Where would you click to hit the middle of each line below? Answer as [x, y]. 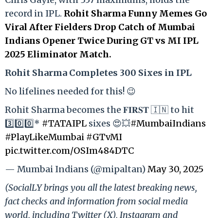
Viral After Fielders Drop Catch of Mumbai [100, 27]
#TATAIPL [64, 123]
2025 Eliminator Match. [58, 54]
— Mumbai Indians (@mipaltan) [76, 169]
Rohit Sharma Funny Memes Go [135, 13]
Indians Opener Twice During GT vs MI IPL [102, 40]
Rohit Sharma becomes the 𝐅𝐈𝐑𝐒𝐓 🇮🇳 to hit [100, 109]
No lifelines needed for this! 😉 [70, 91]
